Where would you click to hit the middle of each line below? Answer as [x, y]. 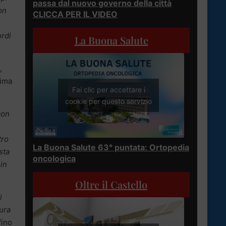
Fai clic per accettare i [108, 90]
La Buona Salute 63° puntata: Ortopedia [111, 148]
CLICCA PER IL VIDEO [75, 14]
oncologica [54, 159]
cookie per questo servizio [108, 101]
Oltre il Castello [111, 185]
